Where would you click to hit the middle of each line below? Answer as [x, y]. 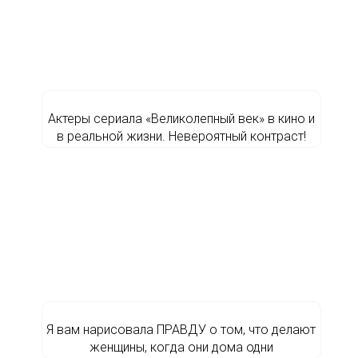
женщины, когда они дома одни [181, 347]
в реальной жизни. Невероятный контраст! [181, 136]
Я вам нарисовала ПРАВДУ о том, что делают [181, 330]
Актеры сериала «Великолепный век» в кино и [181, 119]
